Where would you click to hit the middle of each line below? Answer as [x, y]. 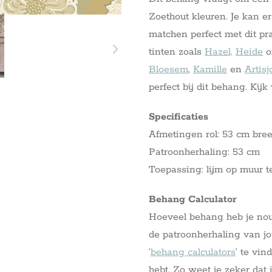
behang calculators [193, 253]
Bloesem [169, 70]
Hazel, [219, 52]
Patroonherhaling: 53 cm [205, 152]
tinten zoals [177, 52]
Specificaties [179, 117]
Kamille [210, 70]
